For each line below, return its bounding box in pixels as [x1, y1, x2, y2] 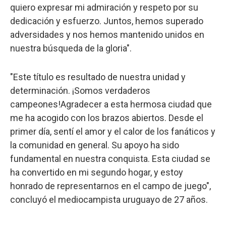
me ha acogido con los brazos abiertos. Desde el [10, 112, 203, 123]
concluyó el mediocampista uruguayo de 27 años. [10, 194, 208, 205]
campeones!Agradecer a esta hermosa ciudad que [10, 98, 212, 109]
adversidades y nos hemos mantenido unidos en [10, 29, 204, 40]
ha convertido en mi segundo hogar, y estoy [10, 166, 183, 178]
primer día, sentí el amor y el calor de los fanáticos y [10, 126, 215, 137]
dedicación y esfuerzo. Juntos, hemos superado [10, 15, 203, 26]
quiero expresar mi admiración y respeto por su [10, 2, 198, 13]
